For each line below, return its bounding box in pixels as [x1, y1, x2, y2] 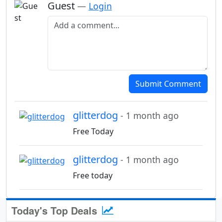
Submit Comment [135, 78, 201, 90]
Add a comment [47, 14, 107, 25]
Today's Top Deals [11, 203, 100, 218]
